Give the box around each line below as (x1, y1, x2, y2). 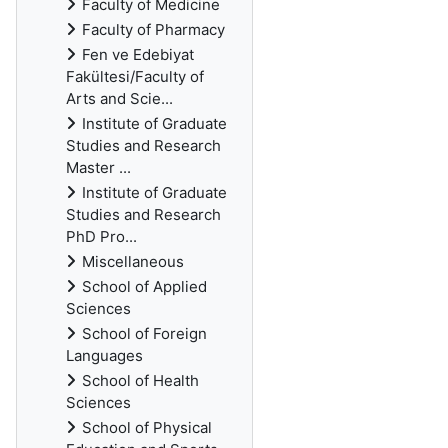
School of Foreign (82, 324, 207, 343)
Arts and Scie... (66, 89, 173, 108)
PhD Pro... (66, 227, 137, 246)
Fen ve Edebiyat (82, 45, 194, 64)
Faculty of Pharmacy (82, 20, 225, 39)
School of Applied (82, 277, 207, 296)
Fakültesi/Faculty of (66, 67, 204, 86)
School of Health (82, 371, 199, 390)
